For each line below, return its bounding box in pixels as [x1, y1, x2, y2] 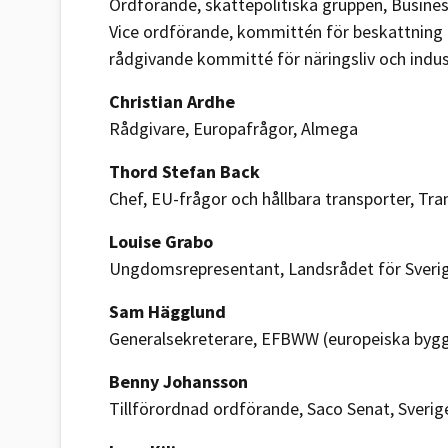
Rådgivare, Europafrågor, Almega [109, 117, 358, 140]
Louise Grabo [109, 230, 213, 253]
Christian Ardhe [109, 90, 235, 113]
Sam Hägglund [109, 300, 226, 323]
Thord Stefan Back [109, 160, 260, 183]
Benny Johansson [109, 370, 248, 393]
